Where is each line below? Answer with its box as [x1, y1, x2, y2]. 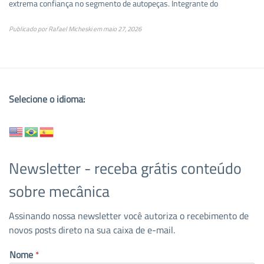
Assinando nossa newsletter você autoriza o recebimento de [9, 209, 249, 223]
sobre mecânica [9, 180, 110, 203]
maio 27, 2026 [103, 24, 141, 34]
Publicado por [9, 24, 48, 34]
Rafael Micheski [48, 24, 92, 34]
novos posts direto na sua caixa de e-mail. [9, 223, 175, 237]
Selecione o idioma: [9, 92, 85, 107]
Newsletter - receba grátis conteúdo [9, 157, 242, 180]
